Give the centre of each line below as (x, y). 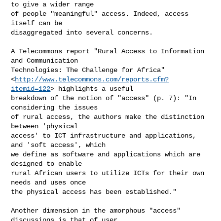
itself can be (37, 23)
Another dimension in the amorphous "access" (96, 210)
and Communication (45, 60)
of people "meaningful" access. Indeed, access (100, 14)
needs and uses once (49, 182)
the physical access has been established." (94, 192)
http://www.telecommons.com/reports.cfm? (92, 79)
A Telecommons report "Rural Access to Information (108, 51)
